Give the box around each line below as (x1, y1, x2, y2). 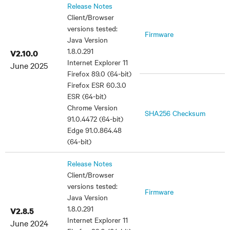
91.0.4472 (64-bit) (67, 113, 123, 124)
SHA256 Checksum (145, 108, 205, 118)
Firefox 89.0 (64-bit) (67, 68, 131, 79)
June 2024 (10, 217, 48, 228)
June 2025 (10, 60, 48, 71)
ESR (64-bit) (67, 91, 106, 101)
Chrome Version (67, 102, 118, 112)
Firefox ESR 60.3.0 (67, 80, 126, 90)
